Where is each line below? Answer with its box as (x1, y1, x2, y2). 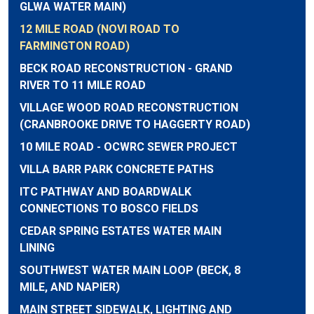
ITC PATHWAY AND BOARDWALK (20, 185, 191, 198)
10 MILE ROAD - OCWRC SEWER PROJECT (20, 140, 238, 153)
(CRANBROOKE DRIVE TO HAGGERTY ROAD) (20, 118, 250, 131)
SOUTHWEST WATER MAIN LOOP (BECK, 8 (20, 264, 240, 277)
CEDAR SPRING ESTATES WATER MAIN (20, 224, 221, 238)
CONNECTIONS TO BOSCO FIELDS (20, 202, 198, 215)
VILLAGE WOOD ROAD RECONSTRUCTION (20, 101, 238, 114)
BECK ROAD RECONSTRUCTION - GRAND (20, 62, 233, 75)
